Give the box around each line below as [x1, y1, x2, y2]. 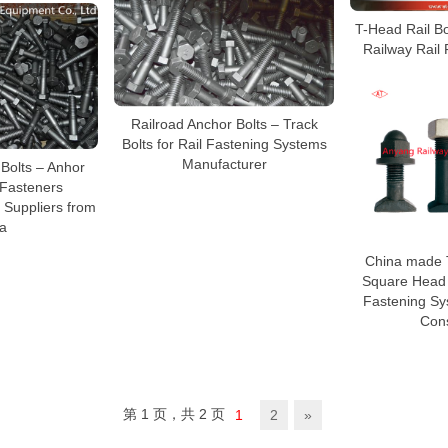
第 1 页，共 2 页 [123, 405, 225, 422]
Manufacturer [181, 156, 267, 173]
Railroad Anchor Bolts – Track [130, 116, 318, 133]
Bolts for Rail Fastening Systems [121, 136, 327, 153]
